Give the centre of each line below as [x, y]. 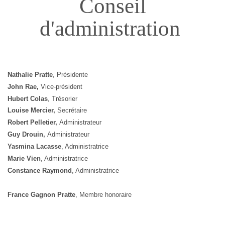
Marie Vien [24, 158]
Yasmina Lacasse [34, 146]
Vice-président [62, 86]
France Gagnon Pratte [41, 194]
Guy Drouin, [27, 135]
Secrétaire [72, 110]
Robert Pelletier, [33, 123]
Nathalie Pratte [30, 74]
